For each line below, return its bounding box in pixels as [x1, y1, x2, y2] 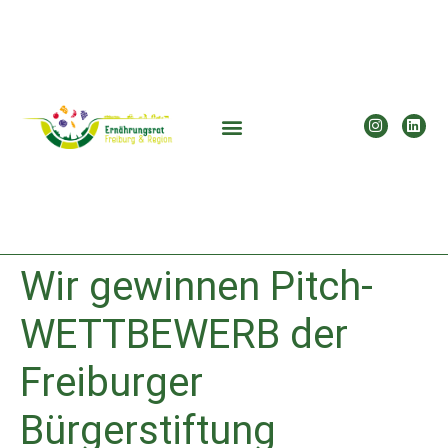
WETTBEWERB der [20, 311, 348, 359]
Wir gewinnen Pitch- [20, 263, 373, 311]
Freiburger [20, 359, 203, 407]
